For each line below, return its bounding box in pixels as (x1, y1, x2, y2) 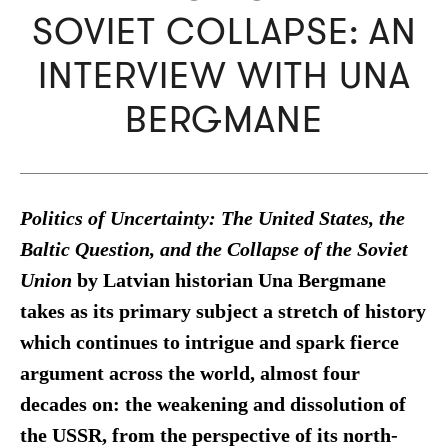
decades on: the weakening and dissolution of (19, 393, 406, 415)
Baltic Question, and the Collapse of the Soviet (19, 238, 408, 260)
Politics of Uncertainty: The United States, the (19, 207, 405, 229)
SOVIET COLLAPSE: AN (31, 4, 417, 58)
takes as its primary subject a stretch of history (19, 300, 426, 322)
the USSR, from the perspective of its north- (19, 424, 398, 446)
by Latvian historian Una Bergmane (71, 269, 386, 291)
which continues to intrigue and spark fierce (19, 331, 399, 353)
